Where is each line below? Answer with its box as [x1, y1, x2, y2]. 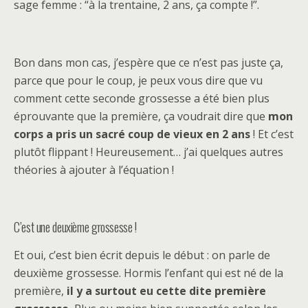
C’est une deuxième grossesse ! [14, 217, 137, 236]
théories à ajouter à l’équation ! [14, 162, 174, 177]
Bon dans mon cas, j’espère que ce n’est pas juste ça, [14, 54, 283, 70]
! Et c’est [250, 126, 294, 142]
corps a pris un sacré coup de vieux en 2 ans [14, 126, 250, 142]
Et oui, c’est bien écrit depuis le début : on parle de [14, 247, 270, 263]
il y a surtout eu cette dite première [67, 283, 266, 298]
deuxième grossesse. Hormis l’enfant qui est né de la [14, 265, 283, 280]
